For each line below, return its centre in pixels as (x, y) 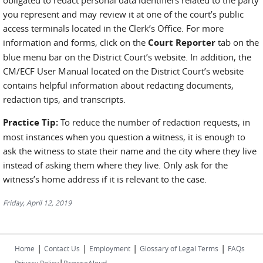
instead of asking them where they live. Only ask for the (115, 165)
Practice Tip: (31, 122)
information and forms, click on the (75, 42)
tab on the (237, 42)
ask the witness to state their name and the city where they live (130, 151)
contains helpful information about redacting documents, (118, 85)
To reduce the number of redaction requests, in (154, 122)
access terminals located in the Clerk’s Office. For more (113, 28)
